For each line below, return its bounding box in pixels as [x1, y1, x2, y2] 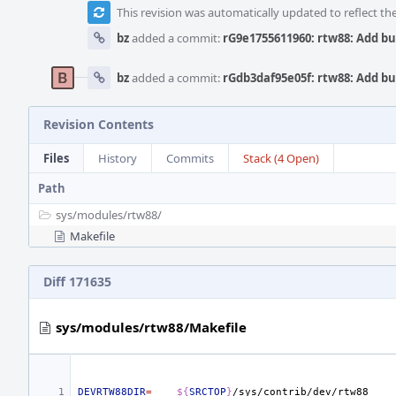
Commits [166, 150, 214, 166]
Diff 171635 [43, 273, 111, 290]
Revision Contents [43, 116, 154, 133]
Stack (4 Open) [243, 150, 319, 166]
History [98, 150, 137, 166]
